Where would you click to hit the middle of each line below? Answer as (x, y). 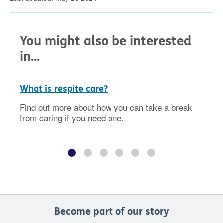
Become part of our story (111, 212)
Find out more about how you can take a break (106, 107)
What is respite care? (64, 89)
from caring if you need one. (72, 118)
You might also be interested (106, 41)
